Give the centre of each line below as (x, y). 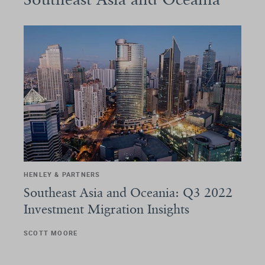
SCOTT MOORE (51, 232)
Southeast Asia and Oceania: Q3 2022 (128, 192)
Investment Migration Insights (106, 209)
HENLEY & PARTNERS (62, 174)
